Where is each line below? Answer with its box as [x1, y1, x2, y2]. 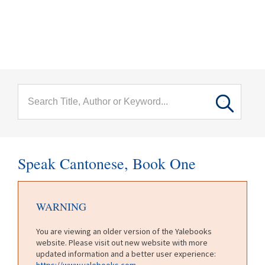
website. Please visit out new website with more [36, 237, 208, 248]
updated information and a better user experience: [36, 248, 216, 259]
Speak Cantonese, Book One [18, 153, 196, 173]
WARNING [36, 199, 86, 214]
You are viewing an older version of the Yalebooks [36, 225, 212, 237]
